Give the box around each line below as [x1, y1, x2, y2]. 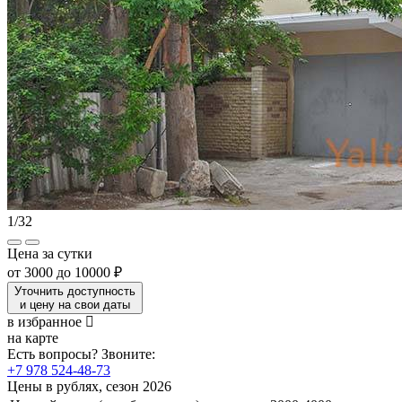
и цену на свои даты [20, 297, 130, 311]
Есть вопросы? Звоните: [7, 345, 155, 362]
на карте [7, 329, 58, 345]
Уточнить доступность [14, 284, 135, 298]
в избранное [7, 313, 82, 329]
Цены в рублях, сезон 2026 [7, 378, 171, 394]
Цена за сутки [7, 245, 92, 261]
